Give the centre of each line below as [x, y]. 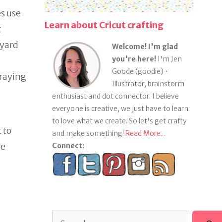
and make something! [88, 133]
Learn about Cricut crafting [104, 25]
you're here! [134, 59]
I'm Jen [169, 59]
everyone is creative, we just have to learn [120, 108]
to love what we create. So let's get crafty [119, 121]
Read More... [145, 133]
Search [62, 216]
